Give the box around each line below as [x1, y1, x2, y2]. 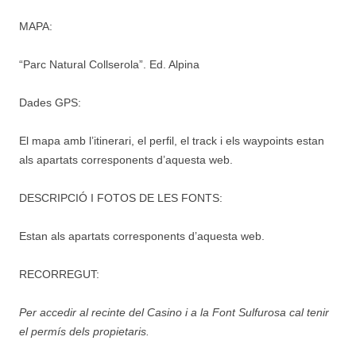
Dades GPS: [19, 96, 81, 109]
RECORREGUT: [19, 268, 99, 281]
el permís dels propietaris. [19, 325, 149, 338]
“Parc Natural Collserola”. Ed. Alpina [19, 58, 199, 71]
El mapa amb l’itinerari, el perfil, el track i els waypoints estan [19, 134, 324, 147]
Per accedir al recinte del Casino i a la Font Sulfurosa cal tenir [19, 306, 329, 319]
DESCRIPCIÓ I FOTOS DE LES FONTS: [19, 192, 222, 204]
